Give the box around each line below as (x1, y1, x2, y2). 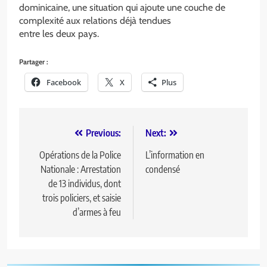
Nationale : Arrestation (41, 163, 121, 175)
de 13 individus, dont (48, 177, 121, 190)
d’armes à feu (73, 206, 121, 218)
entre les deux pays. (19, 27, 99, 39)
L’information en (145, 148, 204, 161)
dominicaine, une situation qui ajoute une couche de (19, 1, 225, 13)
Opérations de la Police (39, 148, 121, 161)
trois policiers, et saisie (42, 191, 121, 204)
